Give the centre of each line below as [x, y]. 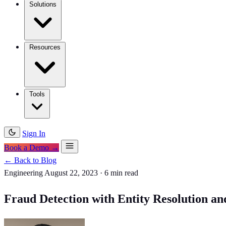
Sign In [34, 133]
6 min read [121, 173]
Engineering [23, 173]
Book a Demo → [32, 148]
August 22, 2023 [71, 173]
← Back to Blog [30, 160]
